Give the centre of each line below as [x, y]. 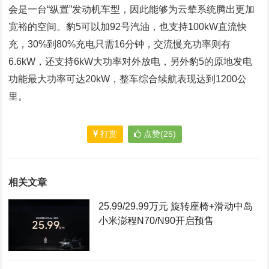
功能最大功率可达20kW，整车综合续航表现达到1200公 [128, 79]
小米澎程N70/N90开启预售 [156, 220]
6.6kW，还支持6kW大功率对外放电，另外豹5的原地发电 [131, 61]
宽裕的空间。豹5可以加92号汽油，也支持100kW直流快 [128, 26]
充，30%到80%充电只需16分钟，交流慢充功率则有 [120, 44]
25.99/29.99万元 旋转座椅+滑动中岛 [175, 206]
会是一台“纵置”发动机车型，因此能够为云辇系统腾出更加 [132, 9]
